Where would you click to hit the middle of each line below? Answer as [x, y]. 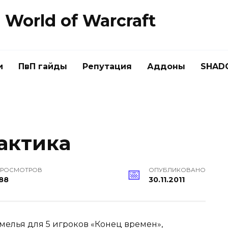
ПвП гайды [43, 66]
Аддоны [166, 66]
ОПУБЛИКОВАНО [177, 170]
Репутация [107, 66]
